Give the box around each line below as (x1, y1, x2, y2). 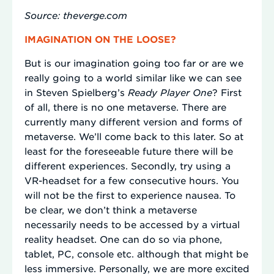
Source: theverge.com (24, 9, 127, 21)
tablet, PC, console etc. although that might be (24, 247, 248, 259)
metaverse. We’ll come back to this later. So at (24, 130, 243, 142)
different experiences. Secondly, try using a (24, 159, 231, 171)
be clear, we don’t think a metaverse (24, 203, 197, 215)
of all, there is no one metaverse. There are (24, 100, 226, 113)
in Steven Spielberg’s (24, 86, 128, 98)
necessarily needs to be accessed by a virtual (24, 218, 240, 230)
